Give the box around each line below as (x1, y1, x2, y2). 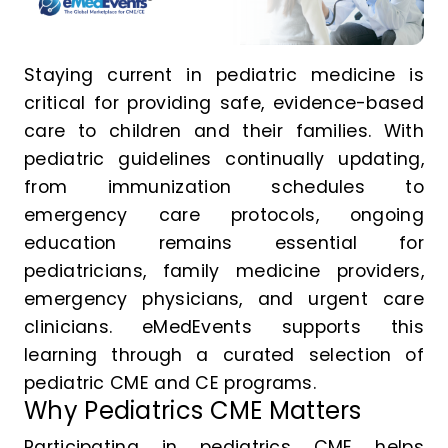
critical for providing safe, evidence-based (24, 91, 424, 116)
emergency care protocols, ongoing (24, 203, 424, 228)
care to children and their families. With (24, 119, 424, 144)
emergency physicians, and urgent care (24, 287, 424, 312)
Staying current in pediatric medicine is (24, 63, 424, 88)
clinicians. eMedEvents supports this (24, 315, 424, 340)
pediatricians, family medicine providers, (24, 259, 424, 284)
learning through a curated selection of (24, 343, 424, 368)
